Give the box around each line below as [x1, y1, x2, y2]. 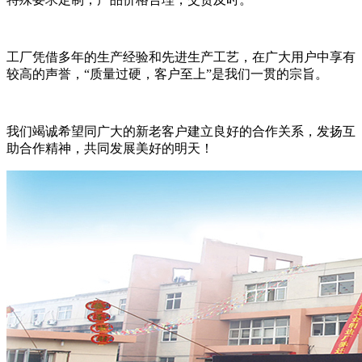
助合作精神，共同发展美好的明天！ [6, 141, 213, 155]
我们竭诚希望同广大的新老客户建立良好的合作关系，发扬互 [6, 124, 356, 138]
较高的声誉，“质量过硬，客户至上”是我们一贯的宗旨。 [6, 67, 328, 81]
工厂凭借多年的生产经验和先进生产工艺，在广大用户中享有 [6, 50, 356, 64]
